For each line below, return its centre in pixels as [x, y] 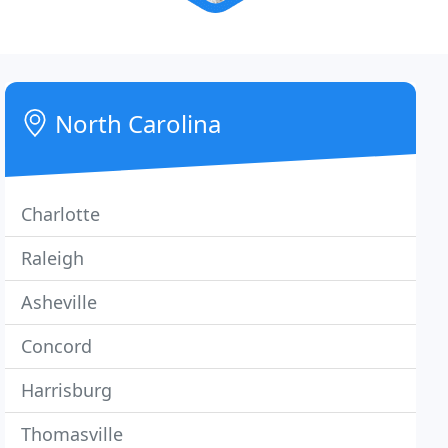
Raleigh [53, 258]
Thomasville [72, 434]
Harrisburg [67, 390]
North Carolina [135, 123]
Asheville [59, 302]
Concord [57, 346]
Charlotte [61, 214]
